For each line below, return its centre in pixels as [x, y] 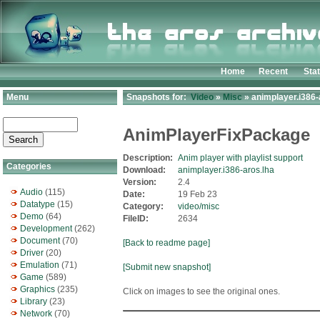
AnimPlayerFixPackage [216, 135]
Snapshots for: [157, 97]
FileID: [137, 219]
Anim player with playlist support [240, 158]
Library [34, 301]
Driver [32, 253]
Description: [149, 158]
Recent [273, 71]
